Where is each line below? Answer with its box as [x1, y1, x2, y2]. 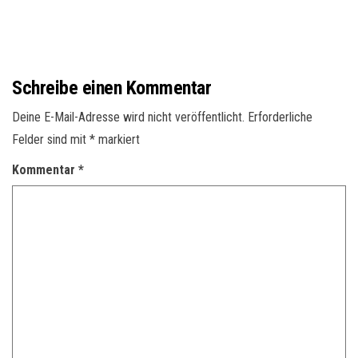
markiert [95, 132, 140, 148]
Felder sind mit [12, 132, 89, 148]
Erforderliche [248, 109, 312, 125]
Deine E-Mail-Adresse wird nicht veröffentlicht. [12, 109, 245, 125]
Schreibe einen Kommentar [12, 77, 212, 100]
